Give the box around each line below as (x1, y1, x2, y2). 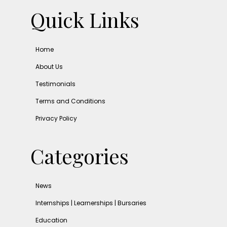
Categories (30, 142, 129, 169)
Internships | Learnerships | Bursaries (35, 198, 146, 207)
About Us (35, 62, 63, 71)
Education (35, 215, 67, 224)
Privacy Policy (35, 113, 77, 123)
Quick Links (30, 6, 139, 33)
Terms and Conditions (35, 96, 105, 105)
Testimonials (35, 79, 75, 88)
